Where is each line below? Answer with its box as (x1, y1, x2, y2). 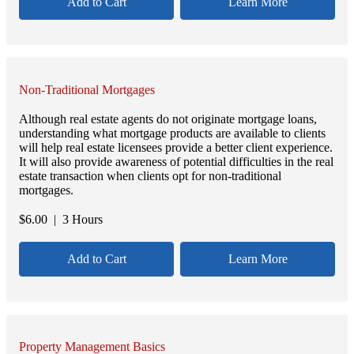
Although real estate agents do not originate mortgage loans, (19, 112, 317, 126)
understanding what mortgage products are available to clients (19, 126, 326, 141)
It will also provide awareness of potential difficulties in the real (19, 155, 333, 169)
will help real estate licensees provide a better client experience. (19, 141, 333, 155)
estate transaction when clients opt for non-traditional (19, 169, 281, 183)
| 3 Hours (47, 213, 103, 227)
